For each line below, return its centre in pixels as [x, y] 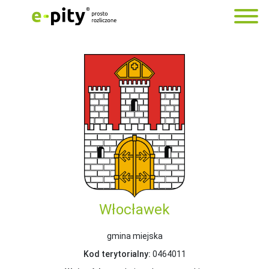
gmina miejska [134, 236]
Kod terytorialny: [117, 254]
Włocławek [134, 209]
